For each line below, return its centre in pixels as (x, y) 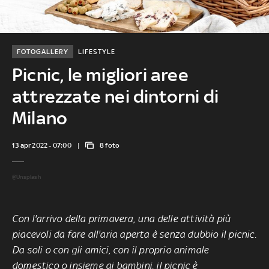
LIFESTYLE (96, 51)
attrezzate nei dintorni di (115, 96)
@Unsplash (26, 177)
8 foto (110, 145)
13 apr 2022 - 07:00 (41, 145)
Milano (40, 118)
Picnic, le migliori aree (100, 74)
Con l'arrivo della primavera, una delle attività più (122, 218)
